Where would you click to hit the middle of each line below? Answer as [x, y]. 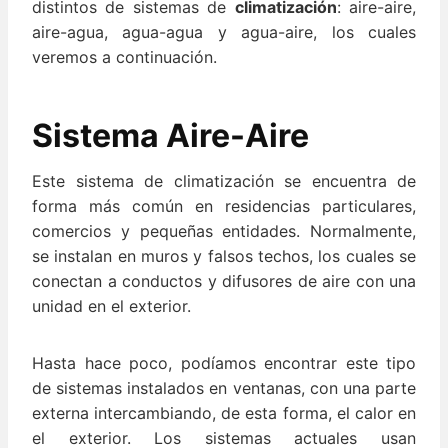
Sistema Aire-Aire [170, 136]
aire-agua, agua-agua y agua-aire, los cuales [224, 32]
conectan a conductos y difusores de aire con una [224, 281]
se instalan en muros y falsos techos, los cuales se [224, 256]
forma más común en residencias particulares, [224, 206]
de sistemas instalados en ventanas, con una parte [224, 388]
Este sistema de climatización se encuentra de [224, 181]
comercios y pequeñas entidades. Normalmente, [224, 231]
